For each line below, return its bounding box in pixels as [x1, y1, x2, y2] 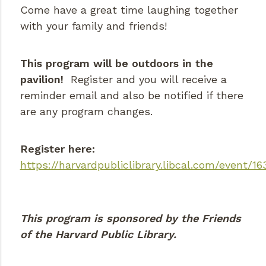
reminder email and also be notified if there [20, 88, 243, 102]
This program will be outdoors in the [20, 56, 213, 69]
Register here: [20, 142, 99, 155]
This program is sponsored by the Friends [20, 211, 241, 224]
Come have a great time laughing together [20, 3, 238, 16]
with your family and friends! [20, 19, 167, 32]
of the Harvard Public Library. [20, 227, 176, 240]
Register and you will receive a [63, 72, 227, 85]
